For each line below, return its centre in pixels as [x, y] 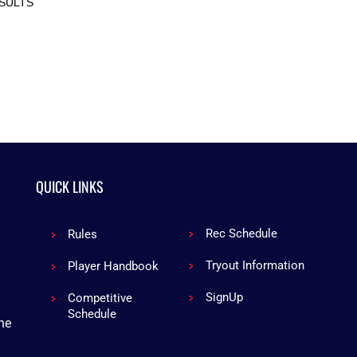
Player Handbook [114, 266]
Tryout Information [255, 265]
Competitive [100, 298]
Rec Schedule [242, 233]
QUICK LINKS [70, 186]
